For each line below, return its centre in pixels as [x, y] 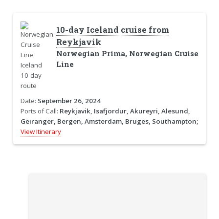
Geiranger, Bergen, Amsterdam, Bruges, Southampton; [109, 121]
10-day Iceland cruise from [112, 30]
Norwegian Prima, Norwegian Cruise [127, 53]
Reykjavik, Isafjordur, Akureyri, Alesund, [125, 111]
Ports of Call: [40, 111]
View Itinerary [41, 131]
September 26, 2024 [69, 100]
